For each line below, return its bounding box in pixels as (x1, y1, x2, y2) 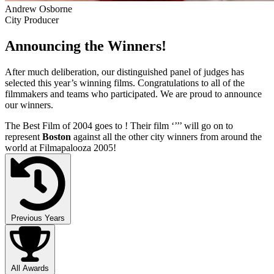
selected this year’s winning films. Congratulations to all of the (5, 77, 245, 88)
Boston (42, 131, 71, 142)
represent (5, 131, 42, 142)
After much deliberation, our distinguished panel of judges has (5, 66, 244, 77)
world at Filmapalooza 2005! (5, 142, 116, 153)
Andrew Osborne (5, 3, 72, 14)
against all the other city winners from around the (71, 131, 262, 142)
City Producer (5, 14, 59, 25)
